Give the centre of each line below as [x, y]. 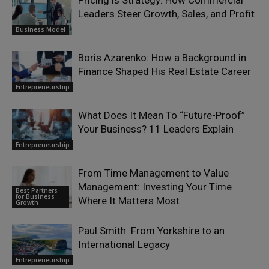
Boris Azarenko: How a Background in [162, 58]
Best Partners [37, 191]
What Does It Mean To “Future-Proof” [162, 116]
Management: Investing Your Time [155, 187]
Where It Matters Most [130, 201]
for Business [35, 197]
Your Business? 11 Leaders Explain [156, 129]
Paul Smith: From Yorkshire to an [151, 231]
